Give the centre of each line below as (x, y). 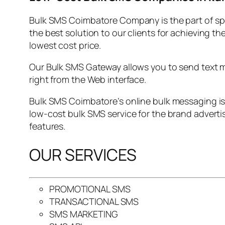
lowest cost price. (65, 45)
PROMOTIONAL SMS (90, 189)
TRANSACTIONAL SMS (94, 201)
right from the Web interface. (88, 79)
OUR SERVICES (83, 155)
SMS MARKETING (84, 214)
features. (47, 126)
